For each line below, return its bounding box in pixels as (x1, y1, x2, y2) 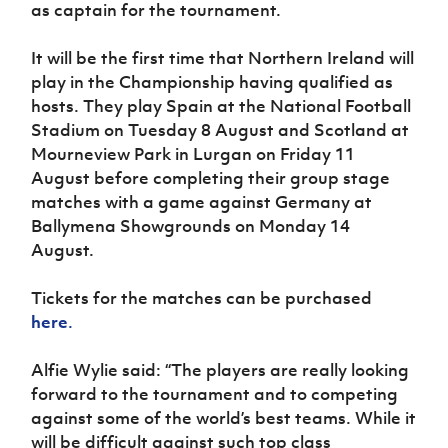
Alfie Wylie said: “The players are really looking (31, 358, 410, 381)
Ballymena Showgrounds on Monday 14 (31, 214, 351, 237)
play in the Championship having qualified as (31, 70, 394, 93)
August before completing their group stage (31, 166, 391, 189)
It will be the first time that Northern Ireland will (31, 46, 415, 69)
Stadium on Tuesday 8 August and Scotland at (31, 118, 410, 141)
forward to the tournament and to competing (31, 382, 399, 405)
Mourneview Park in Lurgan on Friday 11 (31, 142, 356, 165)
